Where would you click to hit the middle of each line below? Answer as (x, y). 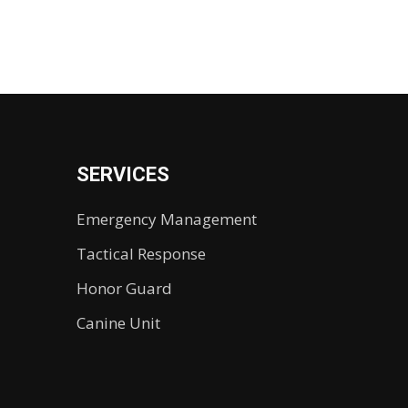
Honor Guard (125, 288)
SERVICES (123, 174)
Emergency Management (167, 219)
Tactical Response (142, 254)
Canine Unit (119, 323)
